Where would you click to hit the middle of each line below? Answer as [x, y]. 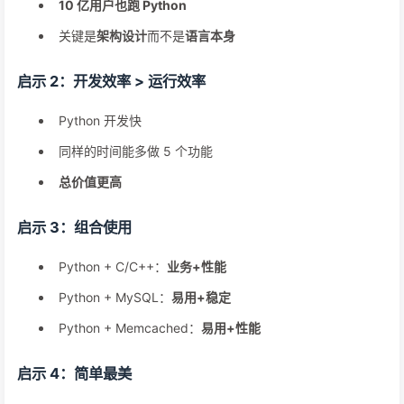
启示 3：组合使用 [74, 227]
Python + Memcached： [130, 328]
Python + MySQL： [115, 297]
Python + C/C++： [113, 266]
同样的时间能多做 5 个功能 [136, 151]
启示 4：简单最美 [74, 373]
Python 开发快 [100, 120]
